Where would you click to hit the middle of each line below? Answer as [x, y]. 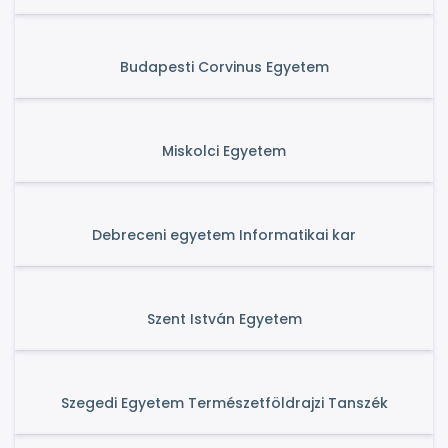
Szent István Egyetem [224, 319]
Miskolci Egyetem [224, 151]
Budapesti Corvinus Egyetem [224, 67]
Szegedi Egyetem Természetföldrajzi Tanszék [224, 403]
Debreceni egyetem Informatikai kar [224, 235]
